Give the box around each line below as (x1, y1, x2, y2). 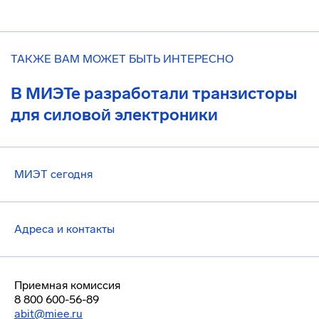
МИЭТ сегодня (14, 167, 93, 181)
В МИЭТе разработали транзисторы (11, 83, 297, 103)
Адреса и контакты (14, 222, 115, 236)
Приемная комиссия (14, 278, 120, 292)
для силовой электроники (11, 105, 218, 125)
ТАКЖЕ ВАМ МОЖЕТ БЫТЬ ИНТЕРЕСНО (11, 52, 234, 66)
